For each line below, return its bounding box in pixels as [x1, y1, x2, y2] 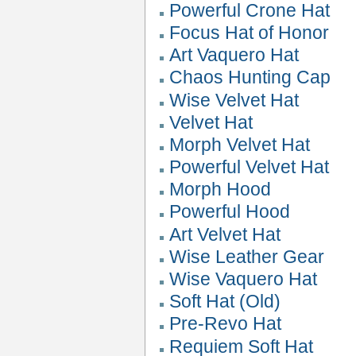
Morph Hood [169, 179, 272, 200]
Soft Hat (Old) [169, 291, 281, 312]
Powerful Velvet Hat [169, 157, 330, 178]
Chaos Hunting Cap [169, 67, 331, 88]
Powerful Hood [169, 201, 291, 222]
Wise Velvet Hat [169, 89, 300, 110]
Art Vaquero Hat [169, 44, 300, 66]
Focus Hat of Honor [169, 21, 330, 43]
